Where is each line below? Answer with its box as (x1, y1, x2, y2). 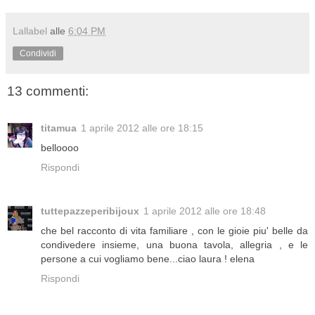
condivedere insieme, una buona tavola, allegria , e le (41, 238, 308, 250)
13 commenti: (7, 84, 89, 99)
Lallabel (13, 25, 47, 37)
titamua (41, 122, 77, 134)
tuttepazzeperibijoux (41, 205, 139, 217)
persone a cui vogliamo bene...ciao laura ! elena (41, 252, 255, 264)
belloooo (41, 141, 79, 153)
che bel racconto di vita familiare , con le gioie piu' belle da (41, 224, 308, 236)
